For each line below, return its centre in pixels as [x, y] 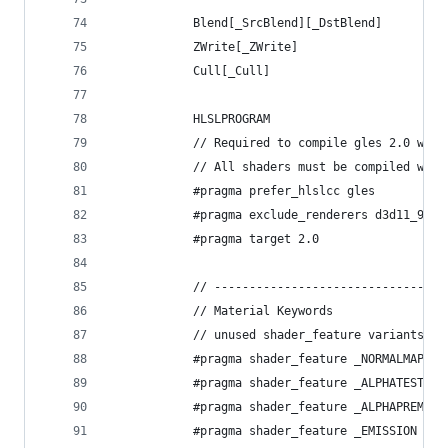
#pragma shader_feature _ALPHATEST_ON [277, 383]
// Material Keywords [221, 311]
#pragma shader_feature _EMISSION [263, 431]
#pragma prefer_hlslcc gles [242, 191]
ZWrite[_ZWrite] [203, 47]
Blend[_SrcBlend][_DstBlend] [245, 23]
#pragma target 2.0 [214, 239]
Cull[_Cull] [189, 71]
